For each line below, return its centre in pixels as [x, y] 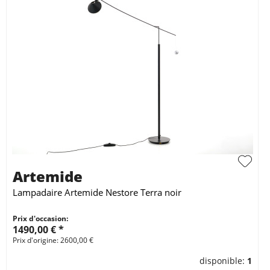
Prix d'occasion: [40, 219]
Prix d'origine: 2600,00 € [53, 240]
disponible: [224, 261]
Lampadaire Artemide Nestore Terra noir [97, 193]
